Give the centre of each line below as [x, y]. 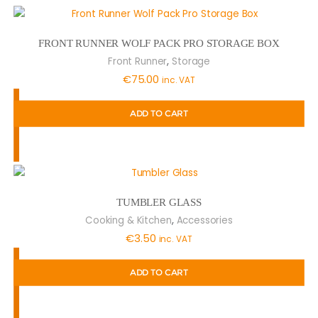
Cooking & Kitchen [128, 220]
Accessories [204, 220]
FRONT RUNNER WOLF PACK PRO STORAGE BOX [159, 43]
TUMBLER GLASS [159, 202]
